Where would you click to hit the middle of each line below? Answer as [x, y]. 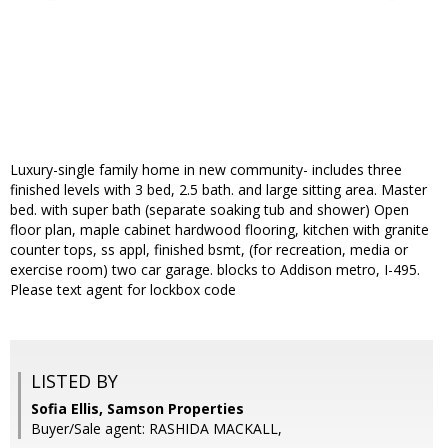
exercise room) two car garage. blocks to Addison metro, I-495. [215, 270]
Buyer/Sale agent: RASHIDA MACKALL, [156, 429]
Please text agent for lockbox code [123, 290]
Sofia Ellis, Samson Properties [137, 409]
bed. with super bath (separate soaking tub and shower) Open [209, 210]
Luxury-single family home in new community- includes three [206, 170]
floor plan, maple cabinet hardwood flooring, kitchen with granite [219, 230]
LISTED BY [74, 381]
